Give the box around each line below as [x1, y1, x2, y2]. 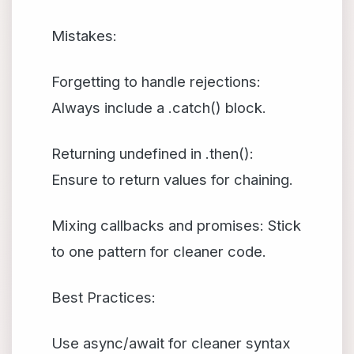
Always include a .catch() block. [51, 99, 266, 116]
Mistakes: [51, 27, 117, 44]
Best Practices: [51, 288, 156, 306]
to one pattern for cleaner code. [51, 243, 266, 260]
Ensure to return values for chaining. [51, 171, 293, 188]
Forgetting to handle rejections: [51, 73, 261, 90]
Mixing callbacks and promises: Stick [51, 217, 301, 234]
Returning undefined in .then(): [51, 145, 254, 162]
